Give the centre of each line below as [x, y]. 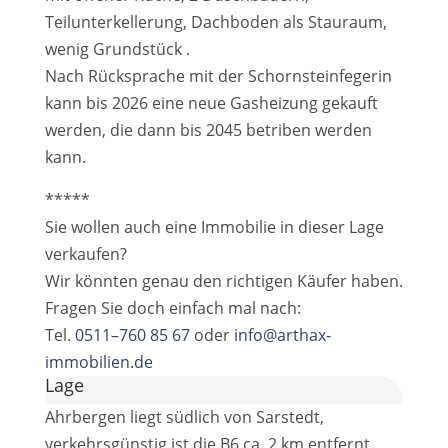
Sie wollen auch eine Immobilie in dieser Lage [214, 227]
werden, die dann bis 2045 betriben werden [208, 130]
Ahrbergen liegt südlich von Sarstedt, [184, 417]
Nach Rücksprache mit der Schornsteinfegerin [218, 76]
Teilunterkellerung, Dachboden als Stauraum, [215, 22]
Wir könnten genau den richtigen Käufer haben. [223, 281]
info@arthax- [282, 335]
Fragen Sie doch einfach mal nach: [172, 308]
